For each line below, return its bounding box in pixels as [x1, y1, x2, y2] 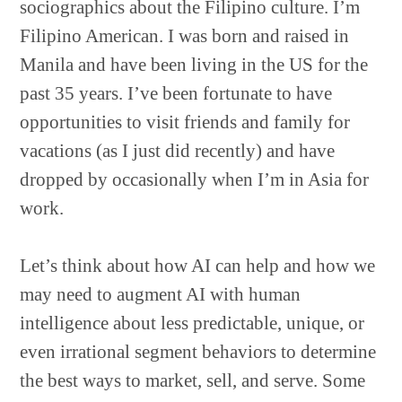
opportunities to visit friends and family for [20, 111, 351, 133]
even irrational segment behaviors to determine [20, 341, 377, 363]
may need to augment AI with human [20, 284, 301, 305]
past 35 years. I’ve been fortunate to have [20, 83, 333, 104]
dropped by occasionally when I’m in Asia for [20, 169, 370, 190]
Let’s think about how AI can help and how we [20, 255, 376, 276]
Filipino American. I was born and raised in [20, 25, 350, 47]
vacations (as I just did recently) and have [20, 140, 336, 162]
